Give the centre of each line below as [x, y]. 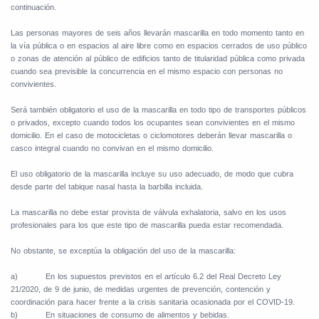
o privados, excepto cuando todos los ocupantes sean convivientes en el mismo [153, 123]
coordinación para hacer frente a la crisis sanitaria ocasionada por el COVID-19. [153, 302]
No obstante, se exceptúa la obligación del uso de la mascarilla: [123, 251]
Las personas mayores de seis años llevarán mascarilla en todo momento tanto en [157, 33]
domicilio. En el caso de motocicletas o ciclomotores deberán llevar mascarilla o [151, 136]
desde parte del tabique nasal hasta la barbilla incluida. [107, 187]
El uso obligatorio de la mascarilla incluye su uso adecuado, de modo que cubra [152, 174]
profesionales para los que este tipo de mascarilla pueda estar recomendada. [147, 225]
